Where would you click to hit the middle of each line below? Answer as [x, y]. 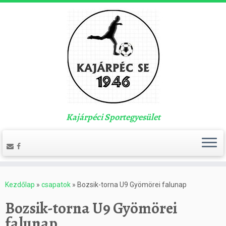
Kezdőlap [20, 185]
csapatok [56, 185]
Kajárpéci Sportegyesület [113, 117]
